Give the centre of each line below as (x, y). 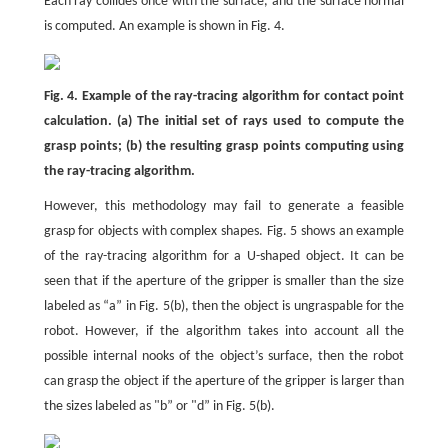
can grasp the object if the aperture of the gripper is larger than (224, 381)
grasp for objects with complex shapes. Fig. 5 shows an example (224, 231)
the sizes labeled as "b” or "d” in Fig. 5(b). (159, 406)
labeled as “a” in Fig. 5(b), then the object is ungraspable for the (224, 306)
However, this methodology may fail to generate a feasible (224, 206)
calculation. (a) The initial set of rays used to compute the (224, 121)
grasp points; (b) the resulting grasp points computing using (224, 146)
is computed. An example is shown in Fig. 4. (164, 26)
